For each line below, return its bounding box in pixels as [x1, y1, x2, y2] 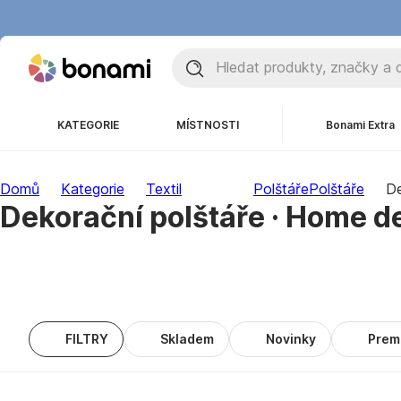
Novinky [266, 331, 316, 346]
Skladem [160, 331, 214, 346]
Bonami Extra [326, 118, 395, 132]
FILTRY [65, 331, 108, 346]
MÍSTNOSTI [176, 118, 239, 132]
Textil [146, 180, 182, 198]
